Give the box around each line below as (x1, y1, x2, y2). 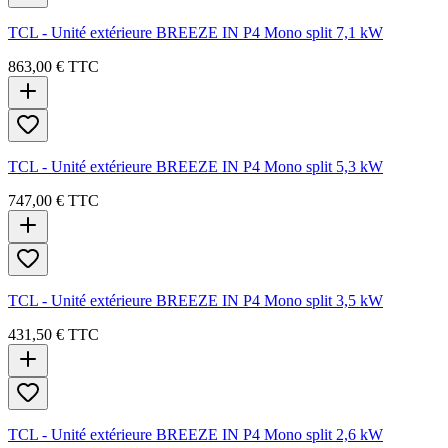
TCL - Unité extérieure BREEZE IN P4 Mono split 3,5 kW (8, 291, 383, 309)
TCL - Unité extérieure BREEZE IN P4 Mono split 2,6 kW (8, 425, 383, 443)
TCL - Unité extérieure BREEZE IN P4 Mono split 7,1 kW (8, 23, 383, 41)
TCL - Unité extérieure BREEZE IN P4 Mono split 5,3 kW (8, 157, 383, 175)
